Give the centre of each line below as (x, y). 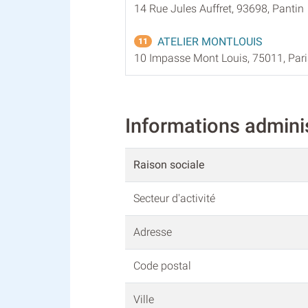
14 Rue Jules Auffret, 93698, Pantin (219, 8)
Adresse (153, 232)
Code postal (162, 266)
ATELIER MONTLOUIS (210, 41)
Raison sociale (169, 165)
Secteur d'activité (176, 199)
